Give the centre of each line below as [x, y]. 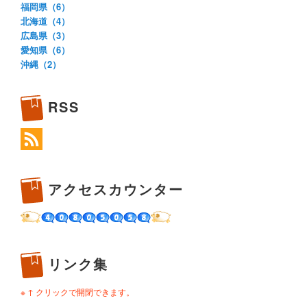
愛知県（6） [45, 49]
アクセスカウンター [116, 189]
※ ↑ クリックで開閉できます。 [77, 291]
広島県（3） [45, 35]
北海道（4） [45, 21]
